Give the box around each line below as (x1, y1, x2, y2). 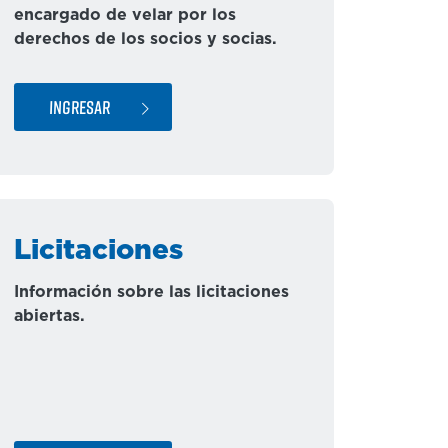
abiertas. (14, 308, 85, 324)
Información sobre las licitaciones (14, 284, 289, 300)
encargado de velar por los (14, 7, 236, 23)
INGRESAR (48, 95, 111, 118)
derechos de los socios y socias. (14, 31, 277, 47)
